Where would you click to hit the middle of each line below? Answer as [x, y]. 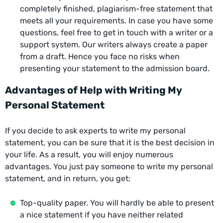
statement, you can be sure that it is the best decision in [110, 142]
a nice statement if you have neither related [102, 215]
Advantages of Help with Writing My [94, 90]
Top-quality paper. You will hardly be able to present [117, 203]
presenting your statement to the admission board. [115, 68]
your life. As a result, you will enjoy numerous [89, 154]
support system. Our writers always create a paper [114, 44]
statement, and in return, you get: [68, 178]
